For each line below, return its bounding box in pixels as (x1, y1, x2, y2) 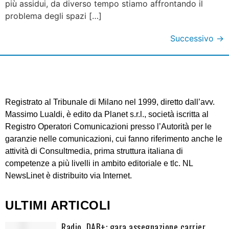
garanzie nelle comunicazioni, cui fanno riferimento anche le (5, 134, 222, 143)
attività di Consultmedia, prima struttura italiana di (5, 146, 183, 155)
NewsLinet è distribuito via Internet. (5, 171, 132, 180)
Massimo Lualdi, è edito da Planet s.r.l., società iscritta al (5, 109, 209, 119)
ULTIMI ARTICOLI (5, 198, 111, 212)
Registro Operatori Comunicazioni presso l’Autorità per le (5, 122, 212, 131)
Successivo (170, 33, 216, 43)
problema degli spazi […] (5, 10, 102, 21)
